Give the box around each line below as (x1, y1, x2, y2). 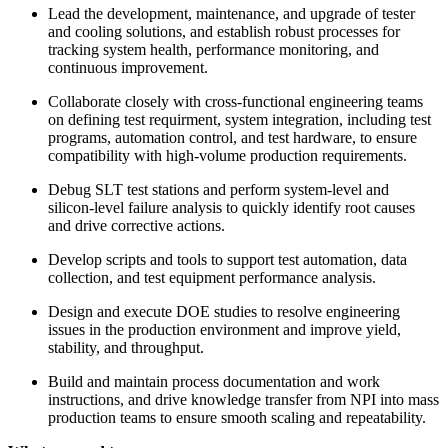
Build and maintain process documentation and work (48, 372, 380, 390)
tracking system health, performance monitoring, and (48, 40, 379, 58)
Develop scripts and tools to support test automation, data (48, 250, 407, 268)
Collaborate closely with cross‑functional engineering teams (48, 92, 423, 110)
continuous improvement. (48, 58, 208, 76)
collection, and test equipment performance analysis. (48, 268, 376, 286)
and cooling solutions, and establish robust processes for (48, 22, 400, 40)
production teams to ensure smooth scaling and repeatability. (48, 408, 426, 426)
